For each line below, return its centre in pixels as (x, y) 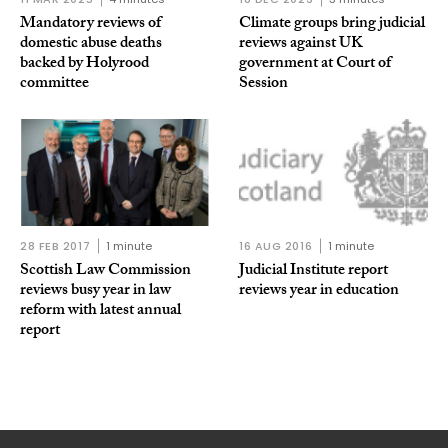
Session (263, 85)
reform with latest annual (100, 311)
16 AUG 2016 (276, 245)
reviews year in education (319, 291)
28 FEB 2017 (55, 245)
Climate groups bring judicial (332, 25)
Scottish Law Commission (105, 271)
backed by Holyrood (84, 65)
